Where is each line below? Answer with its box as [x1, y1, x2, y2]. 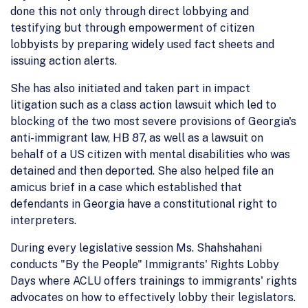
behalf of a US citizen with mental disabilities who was [10, 147, 290, 161]
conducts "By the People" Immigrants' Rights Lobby [10, 257, 279, 271]
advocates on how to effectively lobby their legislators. [10, 290, 296, 304]
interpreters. [10, 213, 76, 227]
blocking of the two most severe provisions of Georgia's [10, 114, 296, 128]
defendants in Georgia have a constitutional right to [10, 197, 277, 210]
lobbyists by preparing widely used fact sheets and [10, 37, 274, 51]
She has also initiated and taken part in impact [10, 81, 250, 95]
